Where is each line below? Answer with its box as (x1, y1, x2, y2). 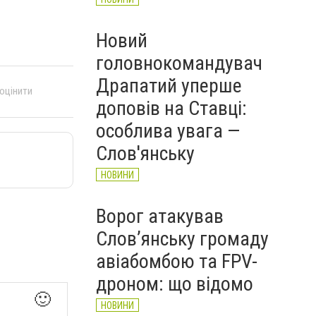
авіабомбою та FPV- (96, 250, 257, 273)
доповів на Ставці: (96, 97, 247, 120)
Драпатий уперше (96, 74, 242, 97)
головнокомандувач (96, 51, 262, 75)
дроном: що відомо (96, 272, 253, 296)
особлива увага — (96, 119, 240, 142)
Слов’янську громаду (96, 227, 269, 250)
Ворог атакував (96, 205, 224, 228)
